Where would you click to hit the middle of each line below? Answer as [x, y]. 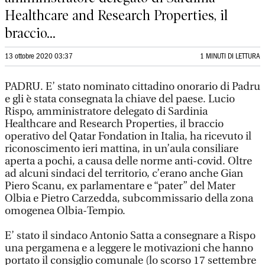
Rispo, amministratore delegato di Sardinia [106, 112]
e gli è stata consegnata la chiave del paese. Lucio [120, 99]
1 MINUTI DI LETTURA [230, 56]
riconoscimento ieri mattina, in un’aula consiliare [122, 149]
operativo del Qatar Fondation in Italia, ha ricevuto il [128, 136]
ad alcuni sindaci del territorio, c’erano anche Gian [124, 174]
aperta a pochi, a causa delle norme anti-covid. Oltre [128, 161]
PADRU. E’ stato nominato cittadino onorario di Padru [132, 87]
